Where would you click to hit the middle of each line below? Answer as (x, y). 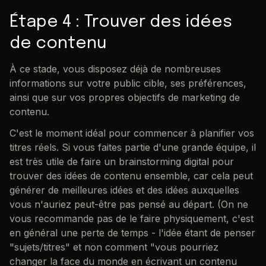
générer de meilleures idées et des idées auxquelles (124, 190)
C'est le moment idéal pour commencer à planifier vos (132, 133)
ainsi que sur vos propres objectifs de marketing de (125, 98)
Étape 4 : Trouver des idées (121, 23)
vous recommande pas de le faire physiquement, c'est (132, 219)
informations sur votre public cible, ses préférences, (128, 83)
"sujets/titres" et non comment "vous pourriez (114, 247)
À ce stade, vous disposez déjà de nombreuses (115, 69)
